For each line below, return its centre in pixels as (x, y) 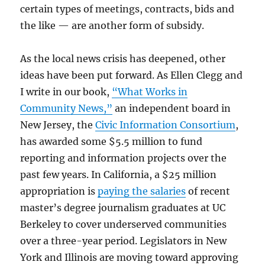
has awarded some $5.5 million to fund (112, 141)
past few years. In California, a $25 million (119, 174)
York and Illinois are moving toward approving (130, 257)
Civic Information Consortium (166, 125)
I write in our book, (66, 91)
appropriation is (59, 191)
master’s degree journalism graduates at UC (123, 207)
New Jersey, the (58, 125)
